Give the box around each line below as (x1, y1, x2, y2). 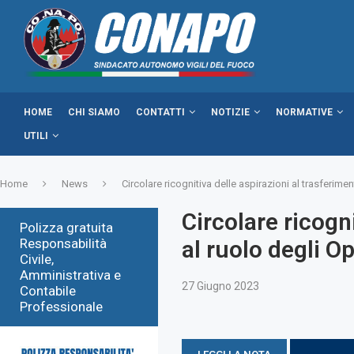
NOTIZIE (211, 106, 250, 118)
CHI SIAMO (68, 106, 120, 118)
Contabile (20, 282, 76, 299)
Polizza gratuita (20, 219, 113, 235)
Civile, (20, 250, 54, 267)
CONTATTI (136, 106, 185, 118)
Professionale (20, 298, 103, 314)
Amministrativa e (20, 266, 121, 283)
